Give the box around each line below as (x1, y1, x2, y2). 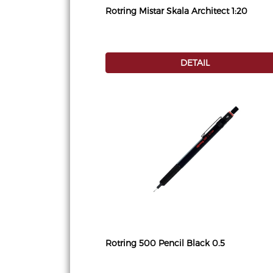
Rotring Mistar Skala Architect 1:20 (105, 5, 247, 16)
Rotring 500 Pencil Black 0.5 (105, 238, 225, 249)
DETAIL (180, 57, 210, 68)
